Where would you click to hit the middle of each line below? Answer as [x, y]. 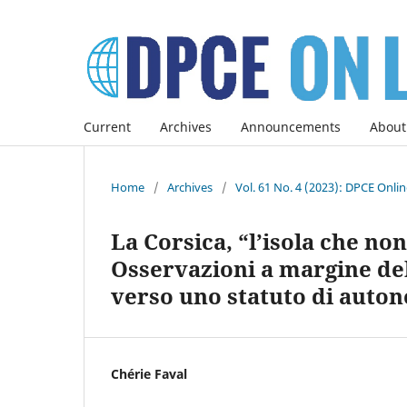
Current [107, 126]
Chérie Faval [149, 373]
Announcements [291, 126]
